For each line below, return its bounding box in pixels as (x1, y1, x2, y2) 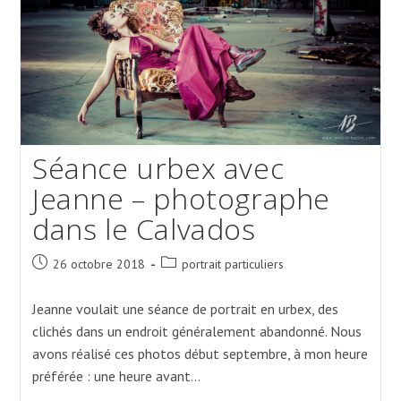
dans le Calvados (31, 209, 256, 249)
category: (159, 273, 209, 290)
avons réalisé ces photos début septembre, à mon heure (31, 345, 368, 363)
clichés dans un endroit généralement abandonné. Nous (31, 322, 362, 341)
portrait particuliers (181, 256, 284, 273)
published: (30, 273, 86, 290)
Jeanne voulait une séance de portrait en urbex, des (31, 300, 338, 319)
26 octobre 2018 (52, 256, 145, 273)
